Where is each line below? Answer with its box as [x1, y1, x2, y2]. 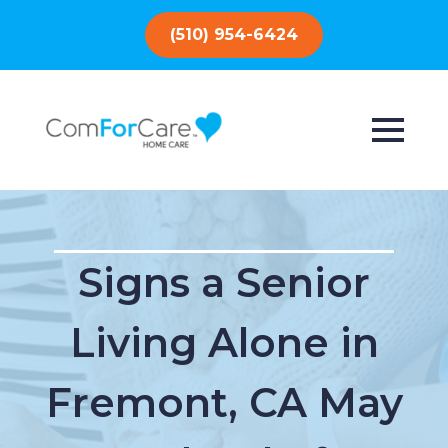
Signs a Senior [78, 258, 370, 307]
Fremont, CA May [45, 378, 403, 427]
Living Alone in [69, 318, 379, 367]
